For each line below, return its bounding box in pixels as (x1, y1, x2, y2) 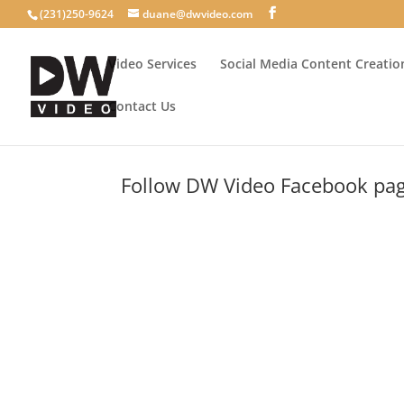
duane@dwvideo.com (142, 6, 252, 22)
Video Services (108, 55, 197, 72)
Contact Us (108, 97, 176, 115)
